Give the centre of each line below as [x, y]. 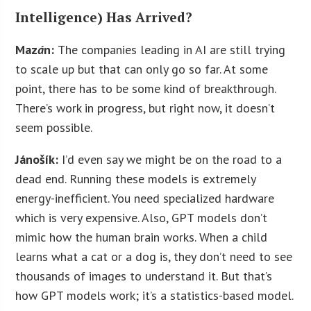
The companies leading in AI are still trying [172, 50]
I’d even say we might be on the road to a [172, 160]
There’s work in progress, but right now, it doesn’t [145, 108]
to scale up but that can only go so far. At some [142, 69]
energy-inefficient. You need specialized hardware [145, 199]
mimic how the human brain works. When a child [142, 237]
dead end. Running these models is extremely [136, 179]
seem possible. [54, 128]
